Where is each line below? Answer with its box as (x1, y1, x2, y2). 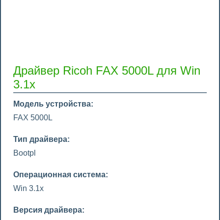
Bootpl (13, 149, 36, 157)
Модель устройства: (13, 100, 93, 108)
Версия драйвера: (13, 206, 84, 214)
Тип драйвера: (13, 135, 70, 143)
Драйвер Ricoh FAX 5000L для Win (13, 64, 200, 77)
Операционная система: (13, 170, 108, 179)
